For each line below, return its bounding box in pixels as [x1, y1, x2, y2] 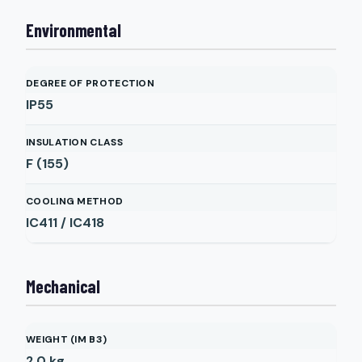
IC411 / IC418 [26, 214, 104, 231]
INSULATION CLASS [26, 136, 123, 149]
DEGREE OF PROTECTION [26, 77, 154, 90]
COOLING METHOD [26, 195, 124, 208]
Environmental [26, 19, 121, 40]
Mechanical [26, 276, 100, 297]
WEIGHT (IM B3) [26, 333, 107, 346]
